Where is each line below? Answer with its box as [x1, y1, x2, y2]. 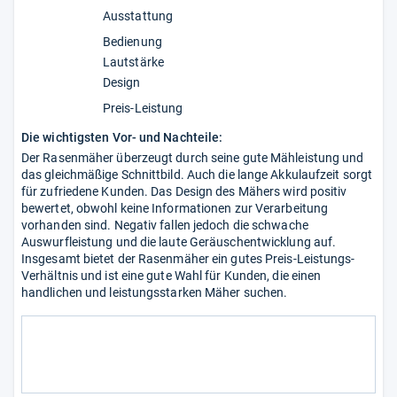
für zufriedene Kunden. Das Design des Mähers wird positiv [21, 183, 347, 198]
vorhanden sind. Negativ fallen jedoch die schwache [21, 217, 308, 232]
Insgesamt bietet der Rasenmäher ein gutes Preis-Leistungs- [21, 251, 355, 266]
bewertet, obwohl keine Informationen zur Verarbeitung [21, 200, 329, 215]
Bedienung [103, 34, 162, 49]
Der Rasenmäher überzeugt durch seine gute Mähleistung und [21, 150, 364, 165]
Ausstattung [103, 8, 174, 23]
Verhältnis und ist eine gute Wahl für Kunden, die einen [21, 268, 322, 283]
